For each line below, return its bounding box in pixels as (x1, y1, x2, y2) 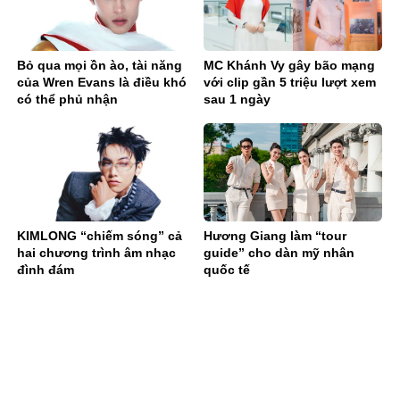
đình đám (17, 262, 74, 277)
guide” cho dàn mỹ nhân (204, 245, 354, 260)
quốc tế (204, 262, 250, 277)
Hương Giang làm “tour (204, 228, 346, 243)
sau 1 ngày (204, 92, 271, 107)
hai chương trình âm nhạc (17, 245, 176, 260)
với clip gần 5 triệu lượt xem (204, 75, 376, 90)
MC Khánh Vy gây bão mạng (204, 58, 375, 73)
